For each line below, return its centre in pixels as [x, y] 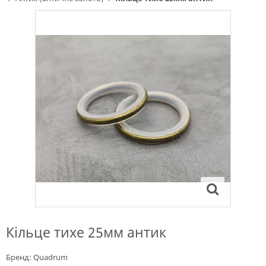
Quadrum [50, 257]
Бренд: [20, 257]
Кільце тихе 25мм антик [86, 232]
